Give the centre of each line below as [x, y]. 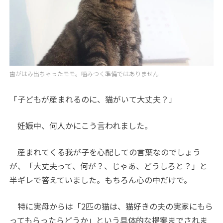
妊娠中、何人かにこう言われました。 [81, 126]
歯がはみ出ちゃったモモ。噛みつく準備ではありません [84, 74]
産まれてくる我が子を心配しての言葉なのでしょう [105, 152]
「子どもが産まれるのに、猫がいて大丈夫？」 [93, 99]
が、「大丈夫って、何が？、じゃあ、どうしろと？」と [109, 166]
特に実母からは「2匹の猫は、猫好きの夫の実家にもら [111, 206]
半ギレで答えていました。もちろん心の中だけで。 [101, 180]
